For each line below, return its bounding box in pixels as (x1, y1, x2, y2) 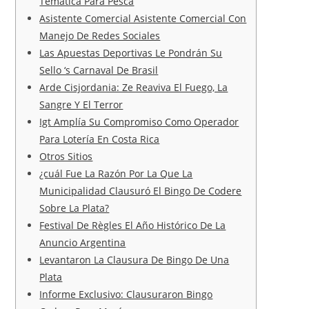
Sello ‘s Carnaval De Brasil (39, 63, 159, 77)
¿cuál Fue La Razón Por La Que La (39, 166, 193, 180)
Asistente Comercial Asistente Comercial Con (39, 11, 247, 25)
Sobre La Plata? (39, 201, 110, 215)
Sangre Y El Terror (39, 97, 123, 111)
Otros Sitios (39, 149, 93, 163)
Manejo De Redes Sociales (39, 28, 161, 42)
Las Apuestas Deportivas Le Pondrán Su (39, 46, 223, 59)
